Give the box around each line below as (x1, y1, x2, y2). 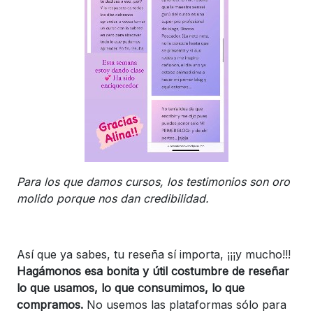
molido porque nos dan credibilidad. (17, 191, 209, 205)
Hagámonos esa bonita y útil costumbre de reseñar (17, 263, 289, 278)
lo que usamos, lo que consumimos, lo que (17, 280, 245, 295)
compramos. (17, 297, 83, 312)
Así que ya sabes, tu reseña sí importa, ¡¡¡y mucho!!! (17, 247, 291, 261)
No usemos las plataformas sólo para (83, 297, 286, 312)
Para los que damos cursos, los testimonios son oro (17, 174, 290, 189)
